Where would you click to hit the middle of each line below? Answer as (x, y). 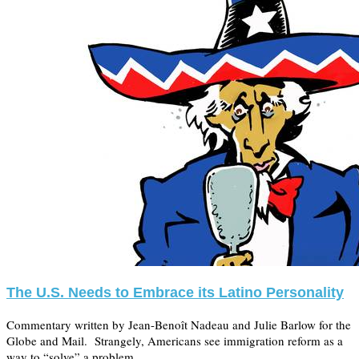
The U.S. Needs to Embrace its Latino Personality (175, 293)
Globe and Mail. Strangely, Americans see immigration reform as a (175, 340)
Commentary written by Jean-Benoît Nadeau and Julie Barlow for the (179, 324)
